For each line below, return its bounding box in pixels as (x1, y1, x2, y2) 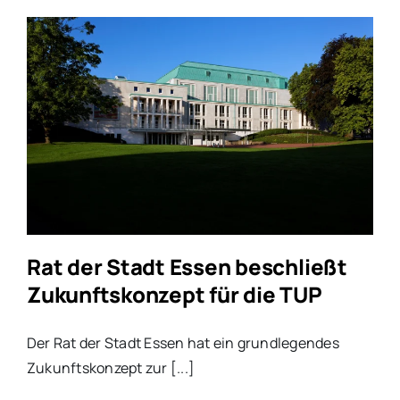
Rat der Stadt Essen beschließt (26, 252, 347, 282)
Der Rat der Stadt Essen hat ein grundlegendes (26, 333, 339, 354)
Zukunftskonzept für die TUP (26, 279, 322, 310)
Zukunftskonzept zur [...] (26, 358, 195, 379)
